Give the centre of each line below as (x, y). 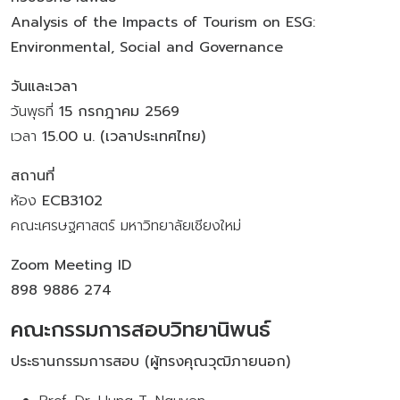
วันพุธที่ (35, 111)
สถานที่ (33, 175)
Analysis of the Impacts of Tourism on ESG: (163, 22)
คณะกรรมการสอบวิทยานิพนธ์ (141, 329)
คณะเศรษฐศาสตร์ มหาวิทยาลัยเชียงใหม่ (126, 225)
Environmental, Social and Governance (147, 47)
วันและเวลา (44, 86)
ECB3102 (72, 200)
